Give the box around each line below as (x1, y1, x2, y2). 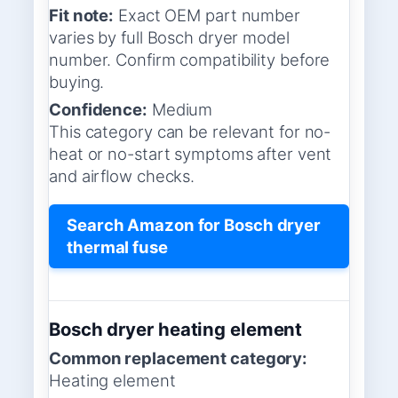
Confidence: (49, 99, 147, 120)
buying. (49, 72, 105, 92)
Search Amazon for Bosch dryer (67, 214, 322, 235)
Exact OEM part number (114, 5, 300, 26)
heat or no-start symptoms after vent (49, 144, 332, 164)
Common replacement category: (49, 348, 308, 369)
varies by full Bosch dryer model (49, 28, 290, 48)
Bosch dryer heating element (49, 318, 303, 341)
